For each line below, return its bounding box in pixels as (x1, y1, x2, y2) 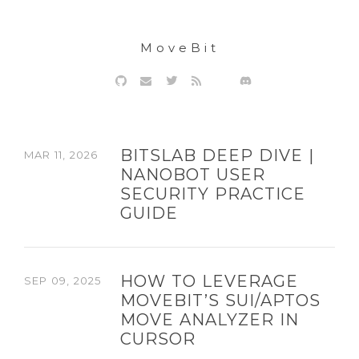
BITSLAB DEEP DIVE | (120, 146, 314, 165)
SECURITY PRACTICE (120, 184, 305, 204)
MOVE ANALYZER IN (120, 310, 299, 329)
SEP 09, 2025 (24, 274, 101, 287)
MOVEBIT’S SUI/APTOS (120, 291, 321, 310)
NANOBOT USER (120, 165, 265, 184)
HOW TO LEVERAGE (120, 272, 298, 291)
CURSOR (120, 329, 196, 349)
